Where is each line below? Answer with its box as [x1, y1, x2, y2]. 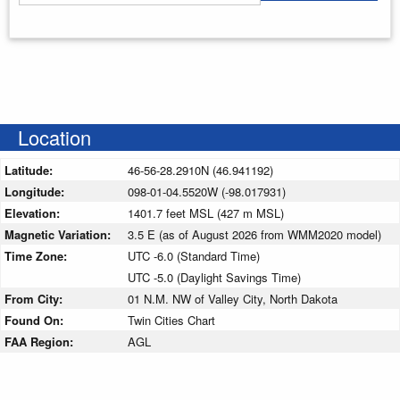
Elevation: [4, 204, 63, 221]
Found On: [4, 311, 67, 329]
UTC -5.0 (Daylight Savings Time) [128, 268, 301, 286]
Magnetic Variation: [4, 225, 114, 243]
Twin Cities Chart [128, 311, 215, 329]
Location [18, 122, 91, 151]
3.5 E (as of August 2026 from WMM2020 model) [128, 225, 381, 243]
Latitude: [4, 161, 56, 179]
